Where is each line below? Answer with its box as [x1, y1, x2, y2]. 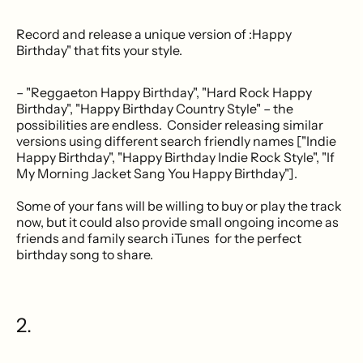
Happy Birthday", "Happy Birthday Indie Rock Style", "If [16, 148, 335, 165]
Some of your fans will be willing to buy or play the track [16, 197, 342, 214]
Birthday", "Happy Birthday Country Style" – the [16, 100, 293, 117]
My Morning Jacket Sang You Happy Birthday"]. [16, 164, 297, 181]
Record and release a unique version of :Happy [16, 25, 292, 42]
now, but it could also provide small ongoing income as [16, 213, 339, 230]
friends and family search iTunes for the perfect [16, 229, 301, 246]
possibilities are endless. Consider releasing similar [16, 116, 323, 133]
